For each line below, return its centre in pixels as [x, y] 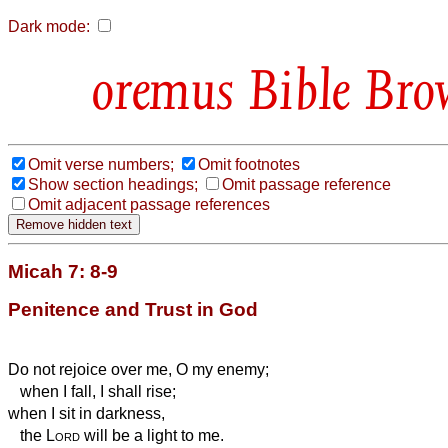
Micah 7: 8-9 [63, 271]
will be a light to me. [152, 435]
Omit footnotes [249, 164]
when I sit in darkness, [86, 413]
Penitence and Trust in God [133, 309]
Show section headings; [113, 184]
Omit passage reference [306, 184]
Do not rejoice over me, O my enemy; [138, 369]
